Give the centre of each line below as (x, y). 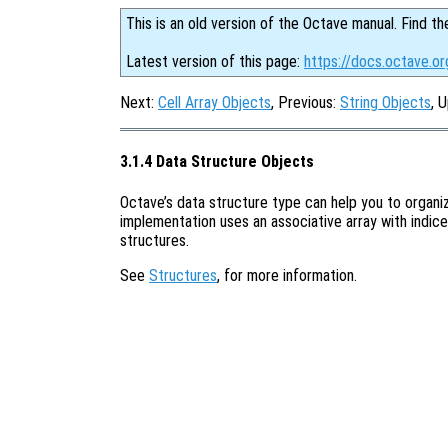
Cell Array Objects (214, 102)
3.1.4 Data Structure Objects (217, 162)
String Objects (385, 102)
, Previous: (305, 102)
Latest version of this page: (215, 61)
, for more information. (287, 275)
